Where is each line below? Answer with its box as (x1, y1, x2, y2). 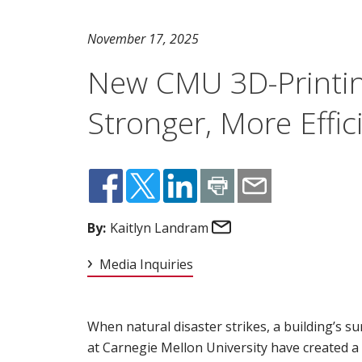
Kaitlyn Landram (106, 218, 208, 237)
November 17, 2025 (86, 29, 199, 48)
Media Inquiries (99, 255, 193, 273)
